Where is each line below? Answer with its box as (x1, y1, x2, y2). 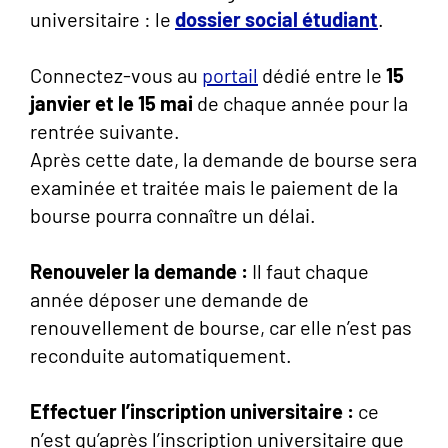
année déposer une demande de (30, 287, 309, 311)
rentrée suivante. (30, 119, 180, 143)
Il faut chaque (248, 259, 369, 283)
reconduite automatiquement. (30, 343, 292, 367)
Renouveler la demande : (30, 259, 248, 283)
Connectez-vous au (30, 63, 202, 87)
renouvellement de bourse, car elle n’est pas (30, 315, 412, 339)
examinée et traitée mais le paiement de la (30, 175, 398, 199)
